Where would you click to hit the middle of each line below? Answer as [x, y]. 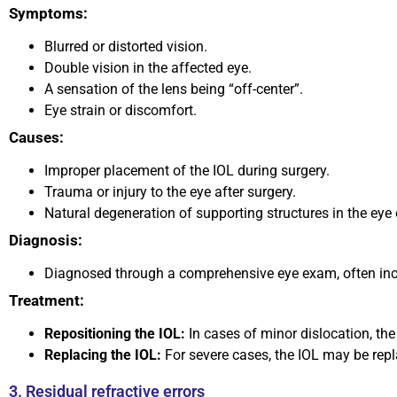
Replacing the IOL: [105, 355]
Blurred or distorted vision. [126, 47]
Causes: [36, 138]
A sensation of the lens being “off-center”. [174, 90]
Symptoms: [48, 14]
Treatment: [47, 301]
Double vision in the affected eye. [148, 68]
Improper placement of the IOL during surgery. [187, 171]
